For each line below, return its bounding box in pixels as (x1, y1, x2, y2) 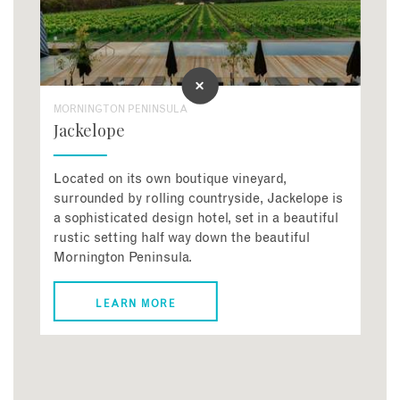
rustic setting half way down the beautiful (54, 230, 311, 245)
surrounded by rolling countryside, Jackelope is (54, 191, 344, 205)
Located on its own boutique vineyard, (54, 171, 287, 186)
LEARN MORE (96, 299, 177, 309)
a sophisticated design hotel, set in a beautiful (54, 211, 339, 225)
